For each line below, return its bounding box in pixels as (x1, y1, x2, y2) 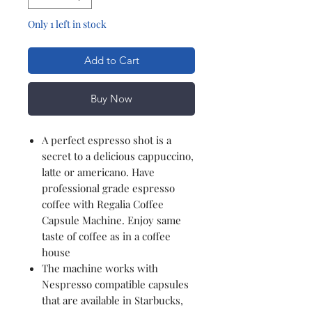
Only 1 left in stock (28, 17, 107, 31)
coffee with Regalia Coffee (42, 196, 164, 211)
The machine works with (42, 260, 158, 275)
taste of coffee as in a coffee (42, 228, 171, 243)
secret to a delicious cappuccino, (42, 148, 194, 163)
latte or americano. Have (42, 164, 155, 179)
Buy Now (91, 91, 132, 105)
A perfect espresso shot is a (42, 132, 171, 147)
